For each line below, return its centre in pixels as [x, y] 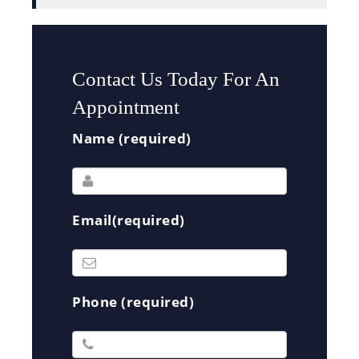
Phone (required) [133, 301]
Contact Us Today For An [176, 79]
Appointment [126, 107]
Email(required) [129, 220]
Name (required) [132, 138]
